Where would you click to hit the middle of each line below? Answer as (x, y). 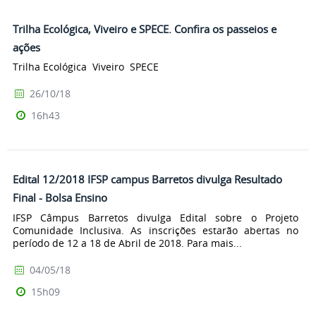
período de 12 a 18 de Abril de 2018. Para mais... (127, 243)
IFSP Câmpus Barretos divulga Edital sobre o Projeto (156, 218)
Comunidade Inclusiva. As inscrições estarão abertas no (156, 231)
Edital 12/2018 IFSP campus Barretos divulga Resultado (147, 180)
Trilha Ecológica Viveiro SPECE (86, 67)
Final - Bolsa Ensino (60, 198)
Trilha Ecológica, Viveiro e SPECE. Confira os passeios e (145, 29)
